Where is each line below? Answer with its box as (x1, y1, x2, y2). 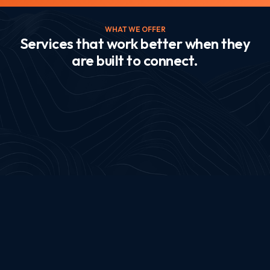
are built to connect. (72, 51, 198, 70)
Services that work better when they (19, 34, 251, 53)
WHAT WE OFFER (104, 25, 166, 34)
